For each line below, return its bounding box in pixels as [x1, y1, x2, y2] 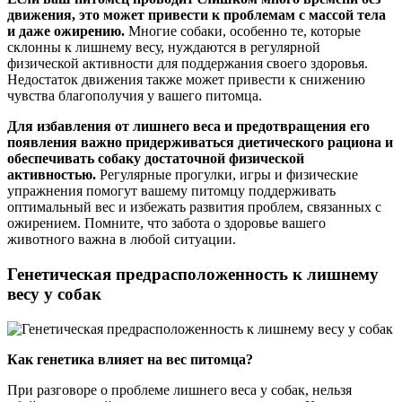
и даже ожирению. [7, 23, 125, 39]
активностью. [7, 167, 96, 183]
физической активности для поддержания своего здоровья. [7, 56, 368, 72]
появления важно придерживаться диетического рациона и [7, 135, 393, 151]
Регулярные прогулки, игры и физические [96, 167, 358, 183]
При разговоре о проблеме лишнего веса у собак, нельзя [7, 381, 352, 398]
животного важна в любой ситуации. [7, 232, 236, 248]
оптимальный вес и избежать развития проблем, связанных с [7, 199, 381, 215]
